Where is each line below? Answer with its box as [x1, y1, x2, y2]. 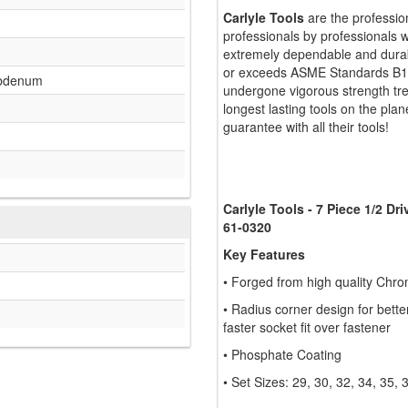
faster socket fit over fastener [223, 318, 391, 337]
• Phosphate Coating [223, 345, 342, 364]
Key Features [223, 245, 305, 264]
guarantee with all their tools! [223, 117, 389, 137]
